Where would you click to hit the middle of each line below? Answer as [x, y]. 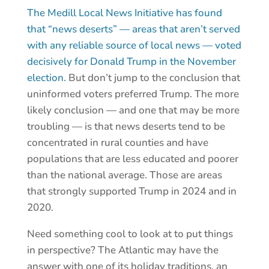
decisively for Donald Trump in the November [131, 62]
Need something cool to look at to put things [130, 234]
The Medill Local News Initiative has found [124, 13]
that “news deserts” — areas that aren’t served [133, 29]
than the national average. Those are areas [124, 175]
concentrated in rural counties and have [117, 143]
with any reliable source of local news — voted [134, 46]
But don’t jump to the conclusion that [154, 78]
